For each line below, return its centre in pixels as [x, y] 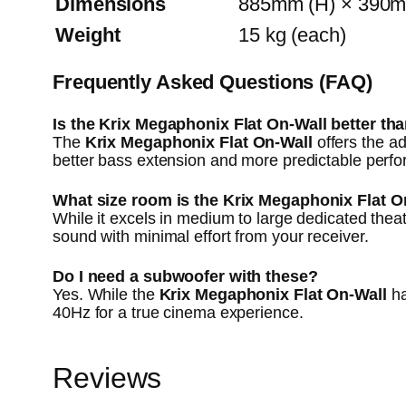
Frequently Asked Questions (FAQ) [215, 82]
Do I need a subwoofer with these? [185, 276]
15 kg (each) [292, 35]
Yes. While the [106, 294]
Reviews [107, 377]
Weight [88, 35]
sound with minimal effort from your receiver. [211, 236]
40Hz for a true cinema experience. [178, 312]
